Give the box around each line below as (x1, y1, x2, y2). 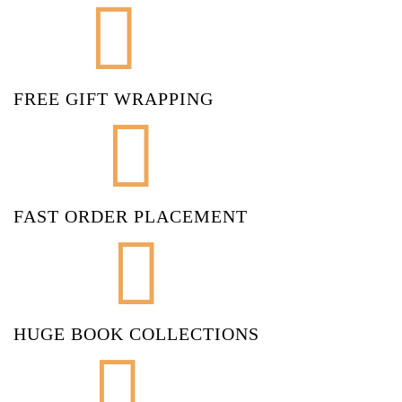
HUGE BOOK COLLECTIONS (13, 323, 259, 344)
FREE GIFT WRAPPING (13, 88, 214, 109)
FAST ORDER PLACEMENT (13, 205, 248, 226)
